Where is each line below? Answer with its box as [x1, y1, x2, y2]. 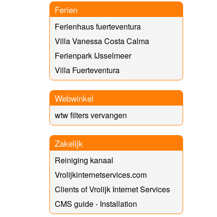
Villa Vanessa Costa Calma [55, 35, 149, 46]
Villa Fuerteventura [55, 64, 120, 76]
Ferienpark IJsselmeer [55, 49, 131, 61]
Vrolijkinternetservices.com [55, 169, 147, 180]
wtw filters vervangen [55, 109, 127, 121]
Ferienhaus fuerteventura [55, 20, 141, 32]
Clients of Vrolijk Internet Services [55, 183, 170, 195]
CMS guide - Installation [55, 198, 137, 209]
